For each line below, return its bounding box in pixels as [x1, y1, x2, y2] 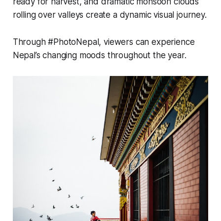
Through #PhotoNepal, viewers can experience [12, 37, 195, 47]
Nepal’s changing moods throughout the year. [12, 50, 186, 60]
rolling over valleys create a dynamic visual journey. [12, 10, 207, 20]
